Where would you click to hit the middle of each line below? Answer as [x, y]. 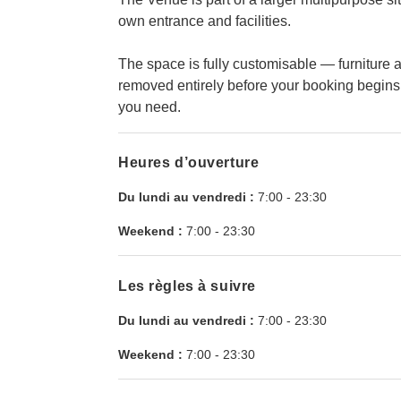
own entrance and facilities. [205, 21]
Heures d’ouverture [189, 163]
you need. [149, 107]
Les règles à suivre [187, 286]
